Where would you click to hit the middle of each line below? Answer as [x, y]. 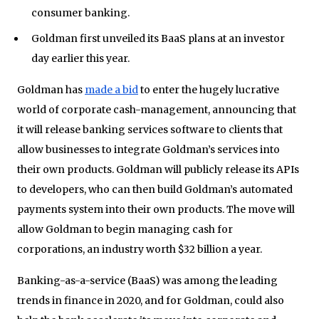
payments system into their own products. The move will [156, 209]
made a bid [111, 89]
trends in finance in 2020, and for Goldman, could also [151, 300]
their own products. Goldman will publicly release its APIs [158, 169]
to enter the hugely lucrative [209, 89]
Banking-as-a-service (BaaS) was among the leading [147, 280]
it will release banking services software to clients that [150, 129]
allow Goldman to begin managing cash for [125, 229]
